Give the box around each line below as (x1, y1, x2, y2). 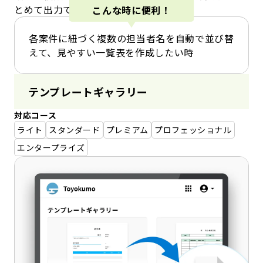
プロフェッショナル (154, 124, 232, 136)
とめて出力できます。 (14, 2, 111, 17)
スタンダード (48, 124, 100, 136)
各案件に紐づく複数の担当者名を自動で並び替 (29, 31, 234, 46)
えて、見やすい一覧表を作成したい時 (29, 45, 204, 60)
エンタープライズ (17, 141, 86, 154)
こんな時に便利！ (92, 2, 171, 17)
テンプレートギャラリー (28, 84, 149, 100)
